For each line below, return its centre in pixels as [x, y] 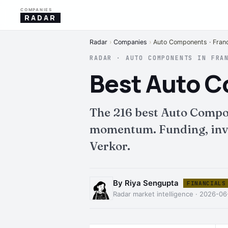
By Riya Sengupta [146, 183]
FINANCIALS [206, 183]
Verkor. [110, 146]
